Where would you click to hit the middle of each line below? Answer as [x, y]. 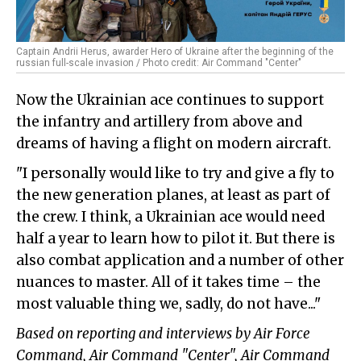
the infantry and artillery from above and [159, 122]
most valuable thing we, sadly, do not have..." [168, 304]
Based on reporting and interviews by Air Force [163, 334]
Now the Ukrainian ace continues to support [170, 100]
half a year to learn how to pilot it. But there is [176, 239]
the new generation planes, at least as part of [173, 195]
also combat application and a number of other [180, 261]
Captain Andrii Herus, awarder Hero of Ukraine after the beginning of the [175, 52]
